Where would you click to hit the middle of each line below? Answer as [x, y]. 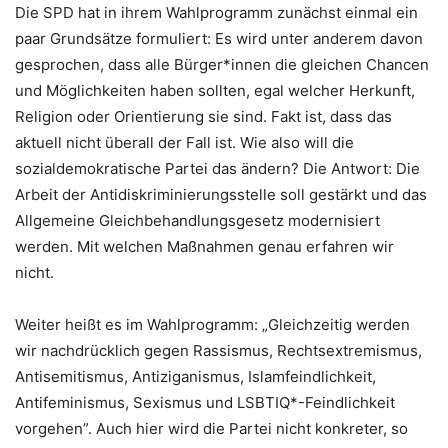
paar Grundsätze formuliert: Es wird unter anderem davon [219, 38]
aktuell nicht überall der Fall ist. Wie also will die [184, 142]
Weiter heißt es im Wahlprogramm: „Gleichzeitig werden [212, 324]
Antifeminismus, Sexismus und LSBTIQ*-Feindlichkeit [205, 402]
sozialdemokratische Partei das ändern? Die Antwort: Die [217, 168]
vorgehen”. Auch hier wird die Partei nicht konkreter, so [211, 428]
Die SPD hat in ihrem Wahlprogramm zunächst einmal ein [216, 12]
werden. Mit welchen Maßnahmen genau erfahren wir [204, 246]
